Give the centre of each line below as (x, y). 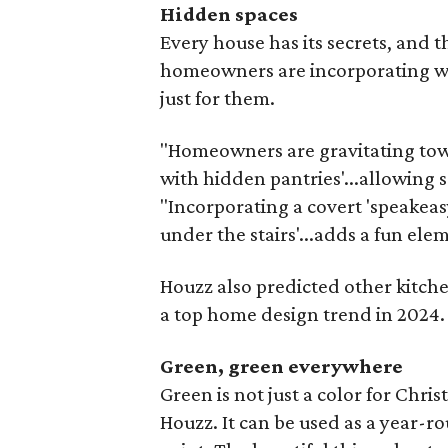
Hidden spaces (229, 14)
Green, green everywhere (282, 366)
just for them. (218, 98)
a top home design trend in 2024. (303, 314)
